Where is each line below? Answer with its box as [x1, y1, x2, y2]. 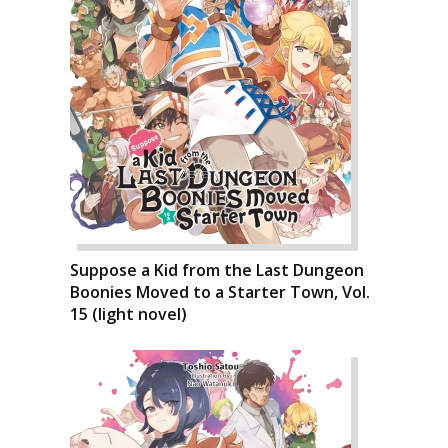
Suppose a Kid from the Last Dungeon [70, 258, 364, 281]
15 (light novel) [70, 302, 187, 325]
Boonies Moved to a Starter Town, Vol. [70, 280, 370, 303]
